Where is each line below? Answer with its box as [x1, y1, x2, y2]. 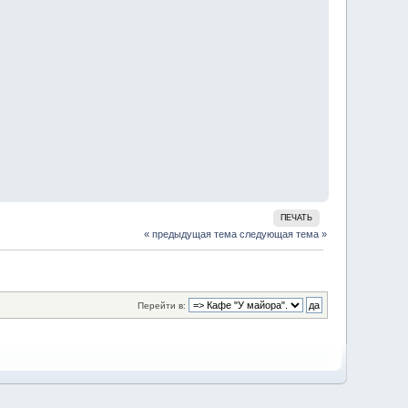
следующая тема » [239, 228, 327, 240]
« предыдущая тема [143, 228, 237, 240]
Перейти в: [137, 301, 186, 311]
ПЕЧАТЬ [280, 212, 313, 222]
